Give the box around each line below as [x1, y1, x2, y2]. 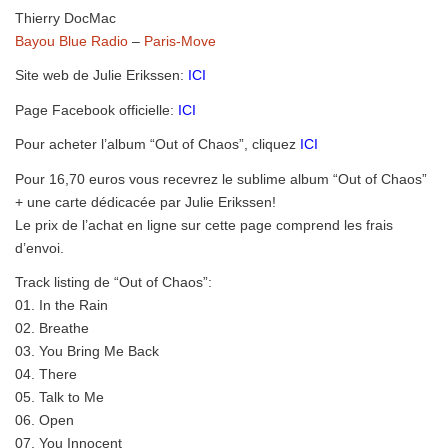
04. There [15, 366, 77, 382]
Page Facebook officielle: [15, 101, 178, 118]
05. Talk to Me [15, 389, 104, 405]
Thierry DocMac [15, 9, 116, 26]
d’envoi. [15, 239, 64, 256]
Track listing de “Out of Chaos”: [15, 274, 212, 290]
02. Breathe [15, 320, 89, 336]
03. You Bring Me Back [15, 343, 159, 359]
